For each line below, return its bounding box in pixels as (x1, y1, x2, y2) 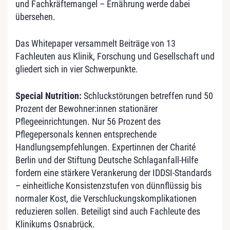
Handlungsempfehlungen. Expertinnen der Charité (15, 141, 196, 152)
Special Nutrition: (15, 90, 82, 101)
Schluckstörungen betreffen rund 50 (82, 90, 213, 101)
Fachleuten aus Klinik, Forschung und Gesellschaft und (15, 50, 215, 62)
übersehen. (15, 11, 55, 22)
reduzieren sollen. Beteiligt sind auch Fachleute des (15, 205, 200, 217)
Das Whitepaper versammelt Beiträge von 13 (15, 37, 176, 49)
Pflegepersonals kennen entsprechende (15, 128, 157, 140)
